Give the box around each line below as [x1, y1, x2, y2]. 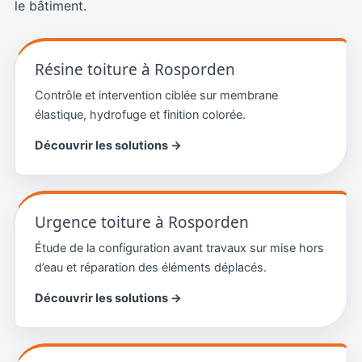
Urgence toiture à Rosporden [34, 211, 249, 233]
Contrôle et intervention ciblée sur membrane [34, 87, 278, 103]
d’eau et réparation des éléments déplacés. [34, 259, 267, 275]
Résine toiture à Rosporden [34, 58, 235, 80]
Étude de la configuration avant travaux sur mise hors [34, 240, 324, 255]
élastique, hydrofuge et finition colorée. [34, 107, 246, 122]
